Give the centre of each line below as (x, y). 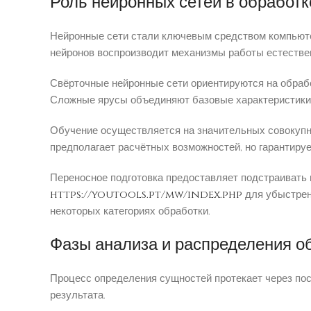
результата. (78, 296)
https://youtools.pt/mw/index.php (146, 195)
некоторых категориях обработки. (131, 212)
